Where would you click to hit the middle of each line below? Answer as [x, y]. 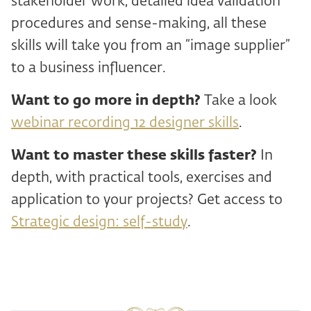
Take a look [239, 101]
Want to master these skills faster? [134, 155]
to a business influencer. [89, 68]
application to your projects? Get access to [147, 200]
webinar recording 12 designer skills [125, 123]
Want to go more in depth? [106, 101]
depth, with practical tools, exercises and [142, 178]
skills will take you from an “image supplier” [151, 46]
